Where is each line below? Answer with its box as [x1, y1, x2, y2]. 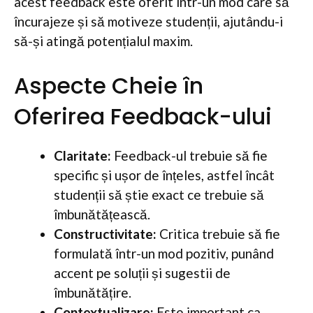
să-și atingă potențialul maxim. [14, 32, 193, 49]
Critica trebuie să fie [156, 226, 280, 242]
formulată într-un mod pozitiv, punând [54, 245, 274, 261]
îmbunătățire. [54, 284, 131, 300]
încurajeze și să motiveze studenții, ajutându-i [14, 13, 283, 29]
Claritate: [54, 147, 111, 163]
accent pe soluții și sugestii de [54, 265, 231, 281]
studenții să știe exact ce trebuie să [54, 187, 264, 203]
